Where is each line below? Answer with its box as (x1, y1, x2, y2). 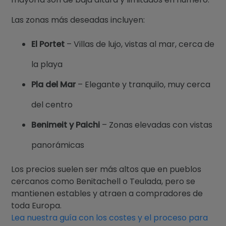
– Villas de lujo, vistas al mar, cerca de (65, 38, 215, 50)
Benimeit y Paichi (31, 119, 100, 131)
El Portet (31, 38, 65, 50)
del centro (31, 98, 73, 110)
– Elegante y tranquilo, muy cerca (76, 78, 211, 90)
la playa (31, 58, 63, 70)
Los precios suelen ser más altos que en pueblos (11, 163, 202, 175)
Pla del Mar (31, 78, 76, 90)
